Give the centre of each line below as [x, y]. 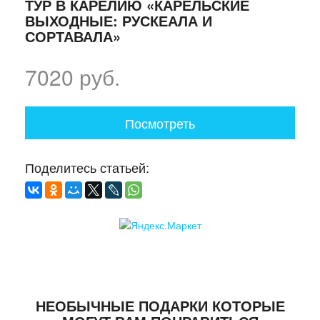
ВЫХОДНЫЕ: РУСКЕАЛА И [119, 20]
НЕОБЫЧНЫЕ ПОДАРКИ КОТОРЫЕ [160, 305]
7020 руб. [72, 76]
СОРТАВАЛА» [73, 36]
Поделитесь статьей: [87, 167]
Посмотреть [160, 122]
